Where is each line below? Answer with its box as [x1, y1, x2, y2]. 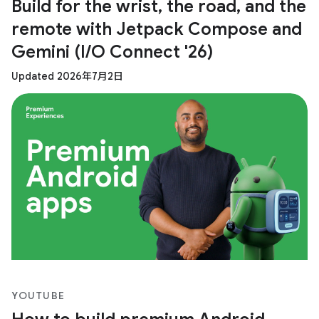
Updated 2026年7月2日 [11, 69, 123, 83]
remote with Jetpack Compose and [11, 18, 302, 40]
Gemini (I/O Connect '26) [11, 41, 213, 63]
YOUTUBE [11, 288, 66, 302]
